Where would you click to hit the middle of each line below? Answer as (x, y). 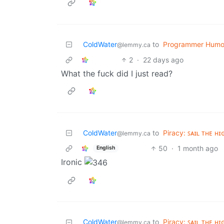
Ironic (73, 162)
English (105, 148)
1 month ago (197, 148)
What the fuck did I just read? (117, 73)
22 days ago (163, 59)
